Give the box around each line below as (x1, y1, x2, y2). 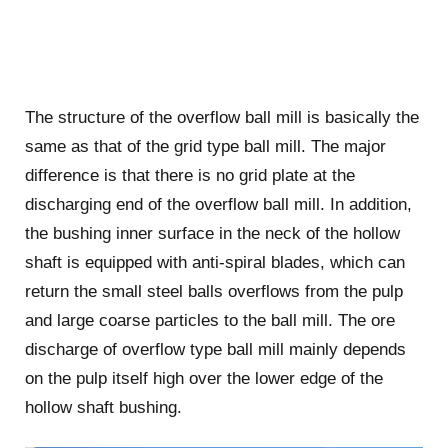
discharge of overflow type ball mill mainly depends (24, 339, 406, 359)
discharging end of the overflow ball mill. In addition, (24, 194, 412, 214)
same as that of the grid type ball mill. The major (24, 136, 386, 156)
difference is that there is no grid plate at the (24, 165, 355, 185)
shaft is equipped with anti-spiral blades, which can (24, 252, 405, 272)
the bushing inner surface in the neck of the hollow (24, 223, 400, 243)
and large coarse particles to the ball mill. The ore (24, 310, 395, 330)
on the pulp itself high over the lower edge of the (24, 368, 383, 388)
